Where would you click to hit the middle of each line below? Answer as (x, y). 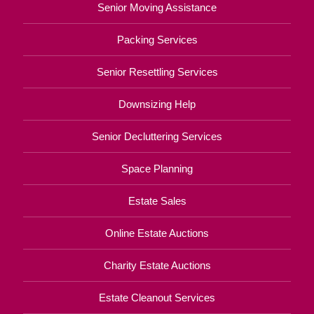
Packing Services (157, 39)
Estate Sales (157, 200)
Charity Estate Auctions (157, 265)
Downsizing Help (157, 104)
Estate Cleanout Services (157, 297)
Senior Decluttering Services (157, 136)
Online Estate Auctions (157, 233)
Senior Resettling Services (157, 71)
